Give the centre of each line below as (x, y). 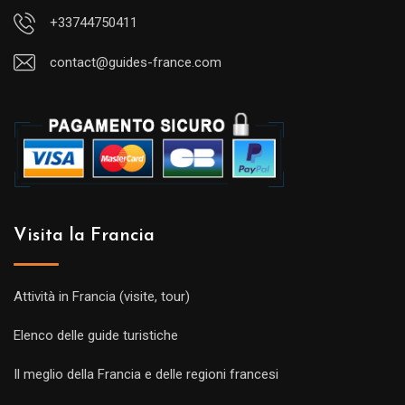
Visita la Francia (84, 236)
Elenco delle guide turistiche (96, 336)
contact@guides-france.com (136, 63)
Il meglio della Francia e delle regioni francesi (146, 375)
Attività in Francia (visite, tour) (102, 297)
